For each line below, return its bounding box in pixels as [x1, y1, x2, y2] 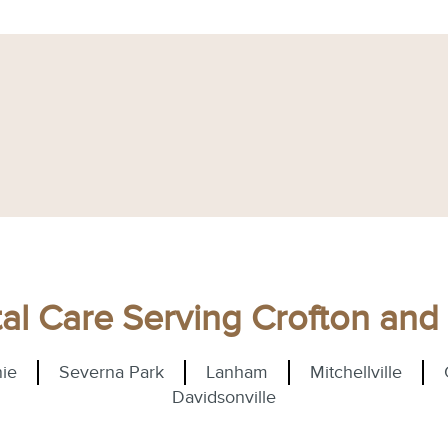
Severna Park [58, 362, 164, 383]
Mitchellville [309, 362, 402, 383]
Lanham [205, 362, 268, 383]
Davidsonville [172, 387, 276, 408]
